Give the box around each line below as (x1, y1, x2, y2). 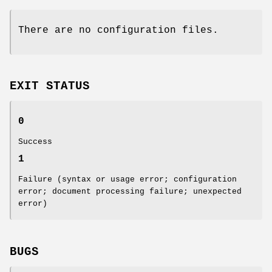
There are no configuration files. (18, 24, 219, 36)
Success (18, 137, 52, 147)
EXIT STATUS (10, 80, 90, 93)
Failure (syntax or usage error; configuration (18, 175, 237, 185)
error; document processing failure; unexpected (18, 187, 242, 197)
